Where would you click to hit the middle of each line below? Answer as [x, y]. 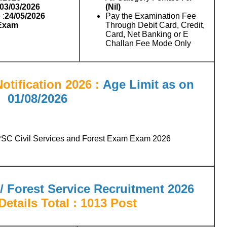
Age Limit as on [148, 84]
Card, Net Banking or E [147, 34]
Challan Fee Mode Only [148, 43]
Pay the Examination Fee [151, 16]
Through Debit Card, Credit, [155, 25]
